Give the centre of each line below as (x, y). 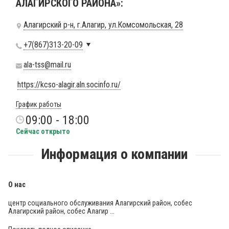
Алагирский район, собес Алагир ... (61, 211)
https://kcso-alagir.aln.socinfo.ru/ (69, 85)
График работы (39, 104)
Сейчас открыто (43, 131)
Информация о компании (114, 154)
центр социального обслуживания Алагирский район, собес (100, 203)
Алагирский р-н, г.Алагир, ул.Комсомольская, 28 (103, 25)
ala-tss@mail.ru (47, 65)
